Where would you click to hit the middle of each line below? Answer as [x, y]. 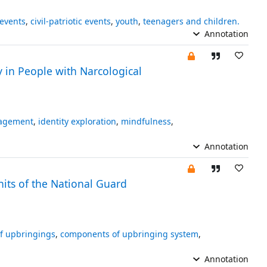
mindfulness [146, 121]
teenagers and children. [191, 21]
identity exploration [77, 121]
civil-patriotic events [70, 21]
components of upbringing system [129, 234]
